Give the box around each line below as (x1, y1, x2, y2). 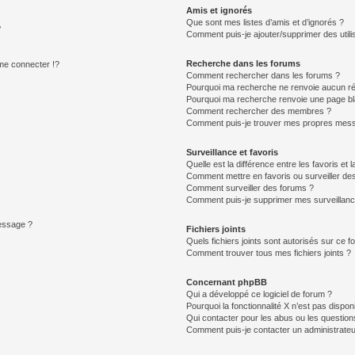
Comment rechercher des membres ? (186, 106, 332, 116)
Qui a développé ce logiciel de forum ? (186, 289, 333, 299)
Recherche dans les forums (186, 59, 301, 68)
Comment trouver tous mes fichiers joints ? (186, 248, 352, 258)
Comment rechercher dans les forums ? (186, 71, 341, 80)
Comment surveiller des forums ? (186, 183, 315, 193)
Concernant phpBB (186, 277, 268, 287)
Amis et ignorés (186, 6, 253, 15)
